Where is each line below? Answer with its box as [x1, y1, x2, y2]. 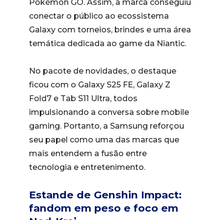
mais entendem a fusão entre [29, 148, 147, 158]
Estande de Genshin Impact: [29, 188, 182, 201]
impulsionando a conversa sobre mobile [29, 107, 189, 117]
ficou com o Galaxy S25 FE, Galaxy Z [29, 80, 170, 89]
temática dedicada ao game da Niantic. [29, 38, 186, 48]
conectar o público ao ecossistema [29, 11, 169, 21]
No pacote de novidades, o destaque [29, 66, 176, 76]
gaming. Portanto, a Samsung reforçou [29, 121, 184, 131]
